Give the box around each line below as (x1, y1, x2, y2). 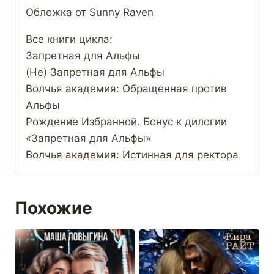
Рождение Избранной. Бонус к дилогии (26, 116, 227, 128)
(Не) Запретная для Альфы (26, 66, 165, 79)
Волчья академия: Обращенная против (26, 83, 227, 95)
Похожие (15, 198, 92, 219)
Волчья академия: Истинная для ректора (26, 149, 239, 161)
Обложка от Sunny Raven (26, 6, 154, 19)
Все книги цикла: (26, 33, 113, 46)
